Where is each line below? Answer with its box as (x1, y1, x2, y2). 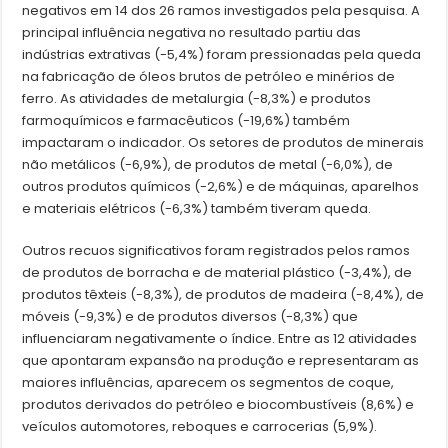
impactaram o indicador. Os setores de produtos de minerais (22, 133, 425, 153)
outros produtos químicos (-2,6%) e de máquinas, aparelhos (22, 177, 420, 197)
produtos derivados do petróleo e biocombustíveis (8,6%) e (22, 395, 415, 415)
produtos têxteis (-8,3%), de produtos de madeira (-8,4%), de (22, 285, 425, 305)
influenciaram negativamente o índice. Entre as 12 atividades (22, 329, 418, 349)
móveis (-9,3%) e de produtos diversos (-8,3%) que (22, 307, 359, 327)
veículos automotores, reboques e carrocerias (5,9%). (22, 417, 378, 437)
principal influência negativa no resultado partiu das (22, 23, 362, 43)
